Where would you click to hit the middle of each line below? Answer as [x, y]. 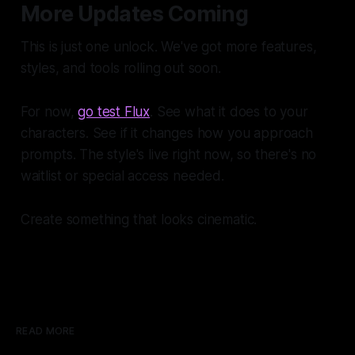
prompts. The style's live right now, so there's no [168, 154]
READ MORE [46, 330]
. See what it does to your [229, 111]
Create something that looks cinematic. [139, 219]
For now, [49, 111]
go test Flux [114, 111]
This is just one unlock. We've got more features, [168, 46]
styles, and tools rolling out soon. [120, 68]
